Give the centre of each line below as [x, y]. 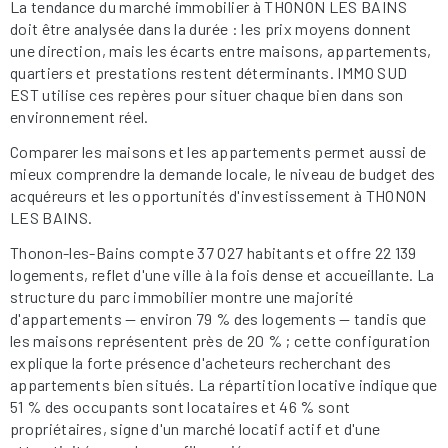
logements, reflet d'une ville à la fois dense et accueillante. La [222, 274]
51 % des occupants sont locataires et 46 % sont [180, 406]
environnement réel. [79, 116]
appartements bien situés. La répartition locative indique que [224, 384]
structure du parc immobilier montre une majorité [182, 296]
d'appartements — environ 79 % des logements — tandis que [218, 318]
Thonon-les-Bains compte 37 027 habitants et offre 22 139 [213, 252]
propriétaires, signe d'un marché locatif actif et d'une [195, 428]
